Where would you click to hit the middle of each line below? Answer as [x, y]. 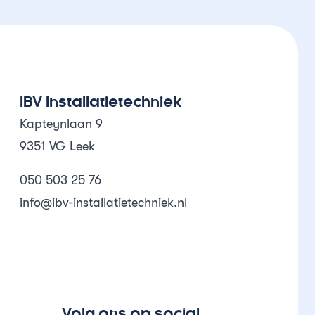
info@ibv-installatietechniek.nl [103, 202]
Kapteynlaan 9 [61, 124]
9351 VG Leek [57, 146]
